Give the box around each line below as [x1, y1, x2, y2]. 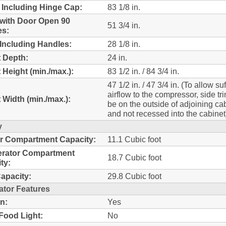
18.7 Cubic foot [107, 152, 161, 162]
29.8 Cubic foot [107, 171, 161, 181]
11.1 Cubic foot [107, 134, 161, 144]
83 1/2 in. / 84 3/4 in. [107, 66, 179, 76]
